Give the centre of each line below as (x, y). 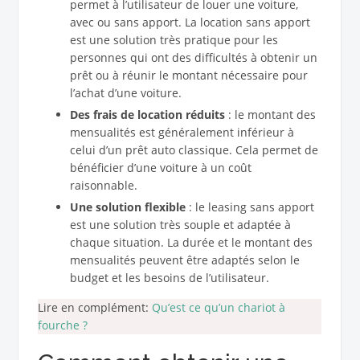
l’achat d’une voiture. (125, 93)
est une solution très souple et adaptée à (180, 224)
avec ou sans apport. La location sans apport (190, 22)
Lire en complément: (94, 307)
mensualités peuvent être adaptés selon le (184, 260)
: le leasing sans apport (250, 207)
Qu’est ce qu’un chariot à (218, 307)
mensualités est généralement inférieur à (182, 133)
